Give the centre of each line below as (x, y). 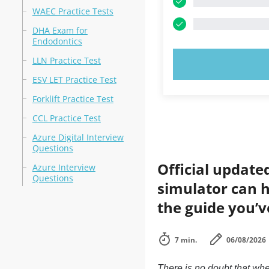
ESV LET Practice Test (74, 80)
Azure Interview (64, 167)
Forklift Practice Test (73, 99)
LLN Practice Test (66, 60)
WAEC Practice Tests (73, 11)
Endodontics (57, 41)
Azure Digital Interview (78, 137)
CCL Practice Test (66, 118)
